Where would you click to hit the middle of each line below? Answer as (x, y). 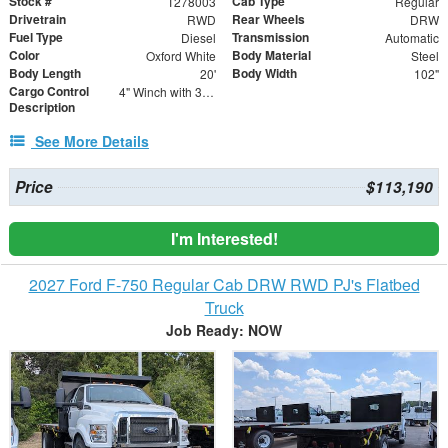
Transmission (270, 36)
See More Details (92, 140)
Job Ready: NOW (224, 329)
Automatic (411, 37)
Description (42, 106)
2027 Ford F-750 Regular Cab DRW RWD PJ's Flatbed (224, 284)
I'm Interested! (224, 238)
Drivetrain (37, 18)
